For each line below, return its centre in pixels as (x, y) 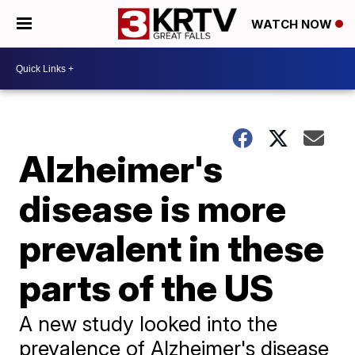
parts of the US (147, 288)
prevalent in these (172, 248)
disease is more (153, 208)
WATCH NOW (293, 25)
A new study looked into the (149, 324)
